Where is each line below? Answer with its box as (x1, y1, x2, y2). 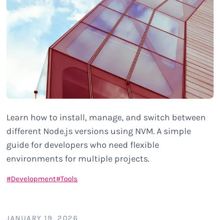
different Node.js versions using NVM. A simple (6, 125, 192, 137)
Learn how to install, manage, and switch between (6, 111, 206, 123)
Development (11, 174, 56, 183)
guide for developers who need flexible (6, 139, 160, 150)
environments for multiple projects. (6, 153, 150, 164)
